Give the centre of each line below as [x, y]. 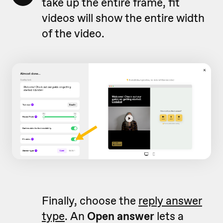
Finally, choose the [90, 200]
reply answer [170, 200]
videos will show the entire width [123, 18]
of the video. [73, 33]
